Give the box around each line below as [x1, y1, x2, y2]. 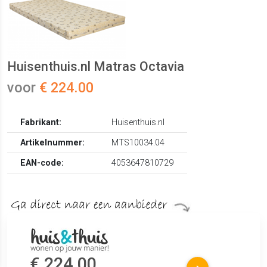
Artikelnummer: [20, 138, 85, 148]
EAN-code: [20, 158, 64, 169]
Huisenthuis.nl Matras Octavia [7, 59, 184, 74]
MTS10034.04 [111, 138, 165, 148]
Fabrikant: [20, 117, 62, 128]
